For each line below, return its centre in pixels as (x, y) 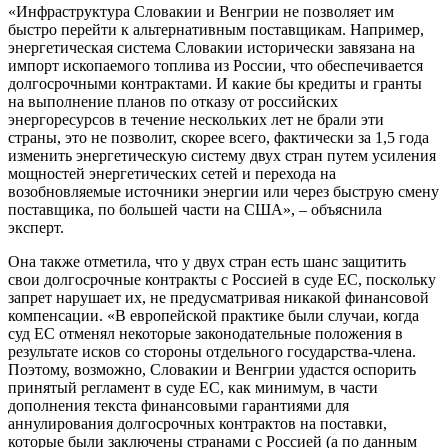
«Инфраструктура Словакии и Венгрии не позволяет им (201, 11)
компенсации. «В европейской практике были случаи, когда (213, 315)
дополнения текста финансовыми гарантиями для (178, 405)
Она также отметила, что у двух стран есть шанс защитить (207, 261)
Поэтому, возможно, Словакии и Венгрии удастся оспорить (212, 369)
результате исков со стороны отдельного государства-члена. (212, 351)
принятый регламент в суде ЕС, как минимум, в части (193, 387)
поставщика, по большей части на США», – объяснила (195, 209)
